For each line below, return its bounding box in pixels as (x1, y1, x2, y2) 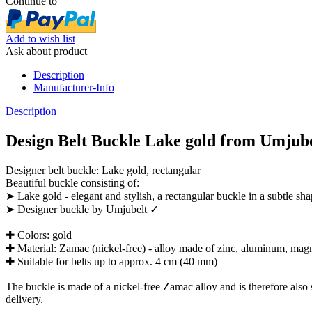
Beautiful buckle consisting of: (6, 176, 139, 189)
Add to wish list (6, 32, 75, 45)
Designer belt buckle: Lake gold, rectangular (6, 164, 201, 176)
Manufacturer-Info (33, 81, 114, 93)
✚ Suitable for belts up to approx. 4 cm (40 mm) (6, 255, 217, 267)
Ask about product (6, 45, 87, 57)
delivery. (6, 292, 43, 305)
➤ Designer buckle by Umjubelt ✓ (6, 203, 159, 215)
